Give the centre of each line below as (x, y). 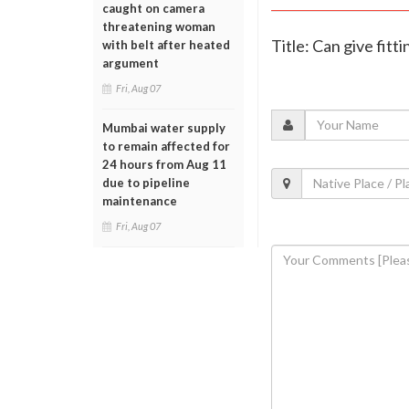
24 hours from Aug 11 (164, 164)
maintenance (140, 201)
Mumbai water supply (164, 128)
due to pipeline (146, 183)
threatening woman (159, 26)
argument (131, 63)
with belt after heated (166, 45)
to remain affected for (166, 146)
